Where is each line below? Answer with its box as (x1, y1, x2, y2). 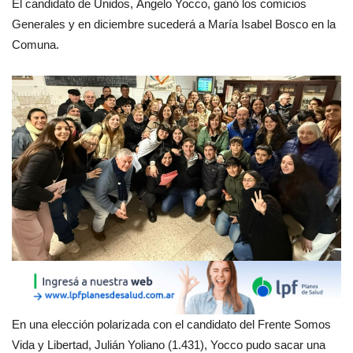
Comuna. (12, 37, 59, 51)
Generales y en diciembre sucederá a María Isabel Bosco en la (12, 17, 336, 31)
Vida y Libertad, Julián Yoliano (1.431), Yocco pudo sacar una (12, 337, 325, 351)
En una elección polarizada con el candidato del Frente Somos (12, 317, 331, 331)
